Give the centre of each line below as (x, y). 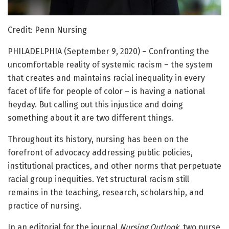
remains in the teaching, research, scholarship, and (106, 193)
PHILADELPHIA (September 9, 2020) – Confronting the (108, 52)
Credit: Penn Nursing (47, 30)
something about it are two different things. (91, 118)
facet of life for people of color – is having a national (106, 91)
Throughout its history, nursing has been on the (98, 140)
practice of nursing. (44, 206)
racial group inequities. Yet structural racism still (98, 179)
